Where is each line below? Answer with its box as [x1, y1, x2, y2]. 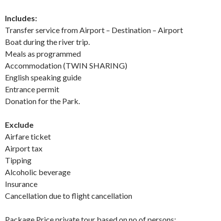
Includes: [5, 13, 37, 23]
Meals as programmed [5, 48, 81, 58]
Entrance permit [5, 84, 59, 94]
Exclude [5, 119, 34, 129]
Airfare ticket [5, 131, 51, 141]
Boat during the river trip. [5, 37, 90, 46]
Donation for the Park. [5, 96, 80, 106]
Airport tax [5, 143, 42, 153]
